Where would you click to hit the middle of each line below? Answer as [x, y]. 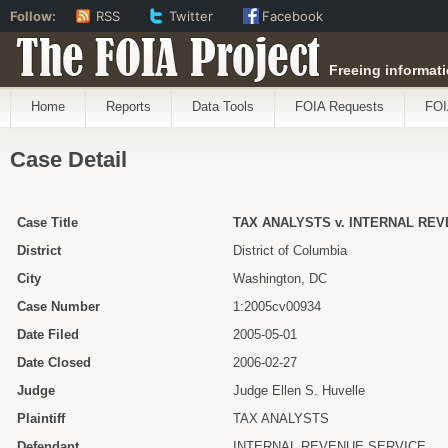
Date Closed [54, 362]
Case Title [47, 222]
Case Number [58, 306]
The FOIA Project [162, 52]
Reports [128, 106]
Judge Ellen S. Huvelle [299, 390]
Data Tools [223, 106]
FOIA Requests [339, 106]
